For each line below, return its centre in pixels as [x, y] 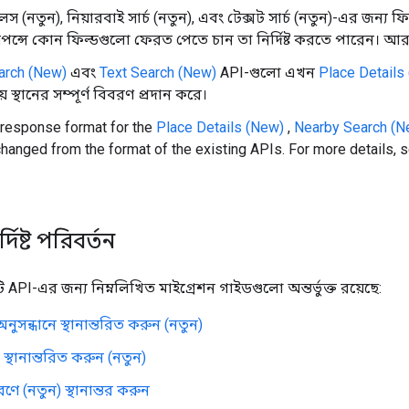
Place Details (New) [220, 127]
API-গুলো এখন [267, 72]
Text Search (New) [158, 72]
